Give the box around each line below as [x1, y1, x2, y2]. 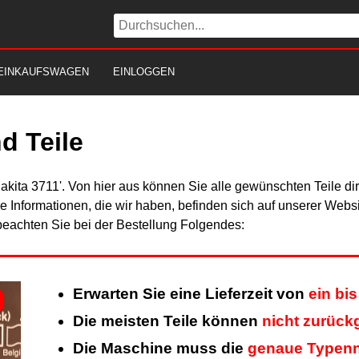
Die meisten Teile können [72, 313, 262, 330]
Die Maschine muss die [72, 340, 248, 357]
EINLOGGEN [113, 66, 175, 78]
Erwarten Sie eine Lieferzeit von [72, 285, 309, 303]
